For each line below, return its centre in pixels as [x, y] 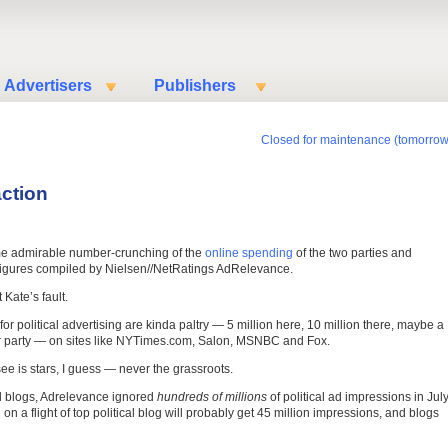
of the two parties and [352, 253]
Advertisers [48, 85]
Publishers [195, 85]
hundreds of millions [212, 397]
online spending [249, 253]
